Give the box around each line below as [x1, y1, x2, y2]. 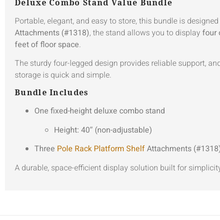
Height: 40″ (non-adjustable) [54, 124, 152, 136]
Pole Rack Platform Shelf [57, 143, 145, 155]
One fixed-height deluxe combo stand [34, 105, 165, 117]
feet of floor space [15, 38, 79, 51]
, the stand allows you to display [89, 27, 202, 39]
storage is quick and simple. [15, 69, 111, 81]
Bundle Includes [15, 87, 89, 98]
